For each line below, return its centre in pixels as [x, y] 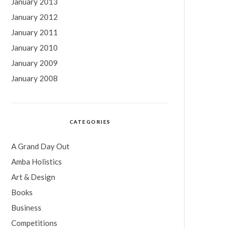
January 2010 [35, 48]
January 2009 [35, 63]
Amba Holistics [37, 162]
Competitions [34, 223]
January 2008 [35, 78]
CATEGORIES [90, 122]
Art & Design [33, 177]
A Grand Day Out [40, 146]
